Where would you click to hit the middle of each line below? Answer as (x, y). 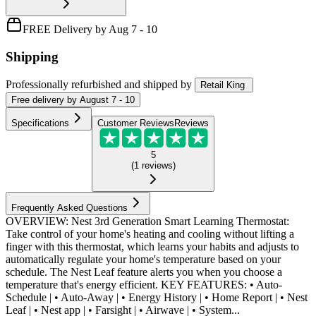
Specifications (40, 123)
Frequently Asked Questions (69, 208)
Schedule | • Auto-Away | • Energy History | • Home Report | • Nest (157, 298)
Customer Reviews (136, 123)
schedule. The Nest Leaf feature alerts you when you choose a (144, 272)
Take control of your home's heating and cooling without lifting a (150, 234)
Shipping (32, 56)
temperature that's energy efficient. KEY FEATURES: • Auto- (144, 285)
